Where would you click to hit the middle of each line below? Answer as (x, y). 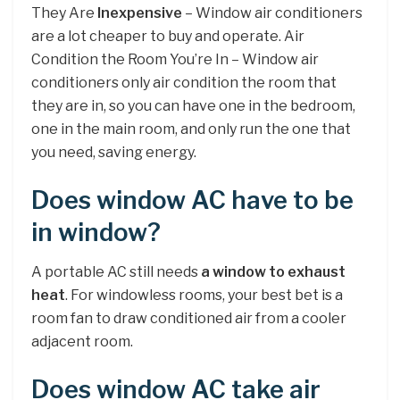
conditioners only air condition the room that (184, 82)
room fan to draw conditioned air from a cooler (189, 319)
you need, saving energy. (114, 152)
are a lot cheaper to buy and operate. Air (168, 36)
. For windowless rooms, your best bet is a (204, 296)
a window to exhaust (273, 272)
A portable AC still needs (116, 272)
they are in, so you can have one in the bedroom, (193, 105)
